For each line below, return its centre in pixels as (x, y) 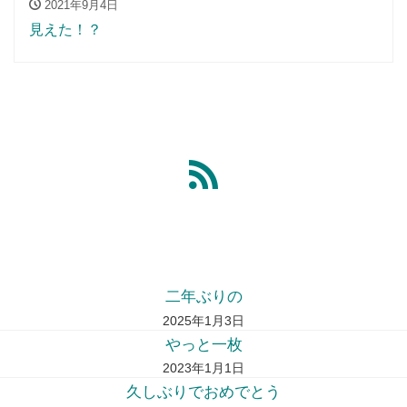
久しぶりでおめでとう (203, 392)
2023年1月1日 (203, 367)
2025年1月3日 (203, 320)
